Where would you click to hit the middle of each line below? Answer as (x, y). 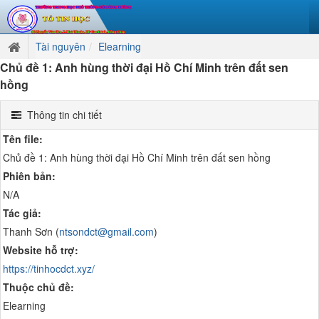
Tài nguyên (61, 46)
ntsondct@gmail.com (106, 231)
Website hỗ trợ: (41, 250)
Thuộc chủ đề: (38, 287)
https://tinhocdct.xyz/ (49, 268)
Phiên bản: (29, 176)
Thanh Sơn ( (31, 231)
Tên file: (23, 139)
